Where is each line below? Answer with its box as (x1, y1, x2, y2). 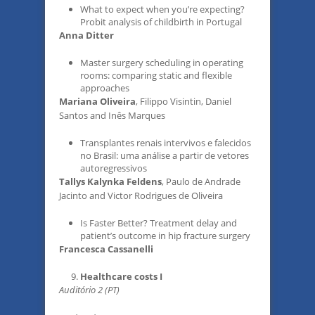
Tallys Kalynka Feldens (59, 175, 162, 188)
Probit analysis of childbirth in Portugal (80, 15, 242, 28)
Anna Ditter (59, 29, 114, 41)
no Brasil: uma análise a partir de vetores (80, 149, 249, 162)
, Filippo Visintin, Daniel (136, 95, 231, 108)
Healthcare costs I (80, 270, 162, 283)
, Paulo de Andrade (162, 175, 240, 188)
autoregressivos (80, 162, 147, 174)
